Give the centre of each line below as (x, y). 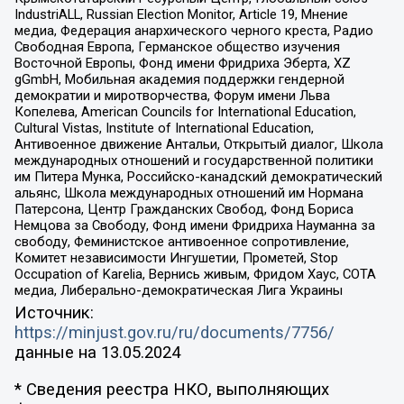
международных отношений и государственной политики (193, 160)
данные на (57, 353)
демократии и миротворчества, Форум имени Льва (172, 95)
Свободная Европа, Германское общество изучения (177, 46)
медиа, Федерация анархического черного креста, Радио (193, 30)
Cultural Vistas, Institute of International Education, (164, 128)
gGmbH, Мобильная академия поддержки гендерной (179, 79)
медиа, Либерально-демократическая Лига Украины (178, 290)
